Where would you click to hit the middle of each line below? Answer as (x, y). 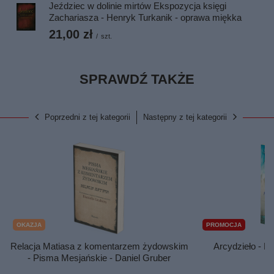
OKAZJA (29, 225)
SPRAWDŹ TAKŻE (137, 79)
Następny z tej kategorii (185, 117)
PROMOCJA (224, 225)
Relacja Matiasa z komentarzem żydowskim (99, 246)
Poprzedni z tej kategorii (87, 117)
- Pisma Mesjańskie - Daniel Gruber (99, 258)
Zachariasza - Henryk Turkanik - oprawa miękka (145, 17)
